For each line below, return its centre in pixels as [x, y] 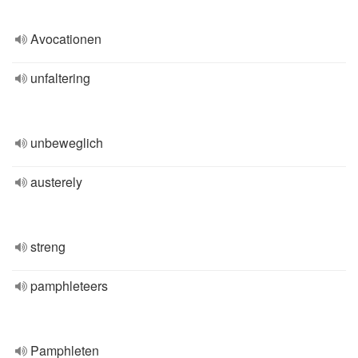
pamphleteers [69, 286]
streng [48, 247]
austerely [56, 182]
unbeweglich [67, 143]
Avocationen [66, 39]
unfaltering [60, 78]
